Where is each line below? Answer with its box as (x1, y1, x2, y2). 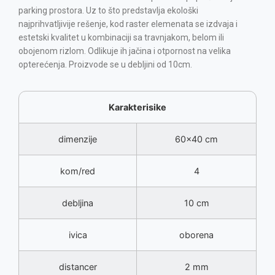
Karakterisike (109, 102, 166, 113)
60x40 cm (175, 134, 218, 145)
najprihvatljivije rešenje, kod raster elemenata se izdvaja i (18, 19, 238, 29)
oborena (179, 230, 214, 241)
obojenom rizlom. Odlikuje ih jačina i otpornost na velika (18, 46, 231, 56)
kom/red (60, 166, 95, 177)
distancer (58, 261, 97, 273)
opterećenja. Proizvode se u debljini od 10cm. (18, 60, 192, 70)
